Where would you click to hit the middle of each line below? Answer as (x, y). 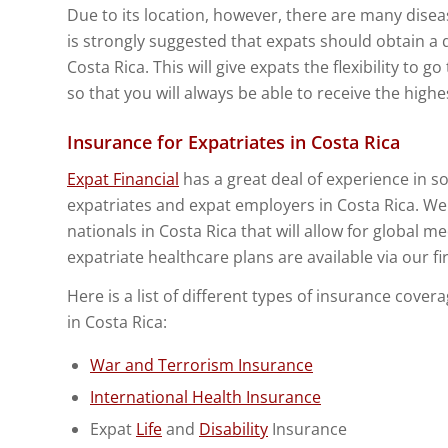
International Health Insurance (205, 396)
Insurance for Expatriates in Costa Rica (233, 141)
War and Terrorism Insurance (201, 364)
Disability (233, 428)
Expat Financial (123, 178)
